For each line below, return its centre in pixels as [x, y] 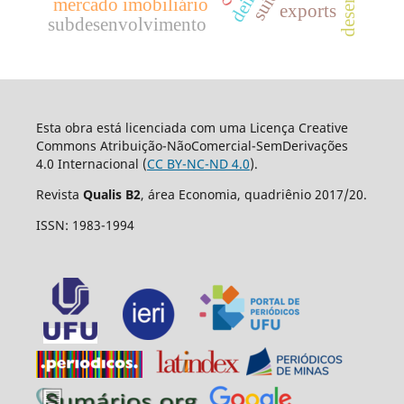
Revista [59, 194]
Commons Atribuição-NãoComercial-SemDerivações [192, 145]
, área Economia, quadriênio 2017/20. [253, 194]
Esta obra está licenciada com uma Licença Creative [192, 127]
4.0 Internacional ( [91, 163]
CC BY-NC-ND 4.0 [198, 163]
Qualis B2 [111, 194]
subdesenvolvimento [128, 24]
